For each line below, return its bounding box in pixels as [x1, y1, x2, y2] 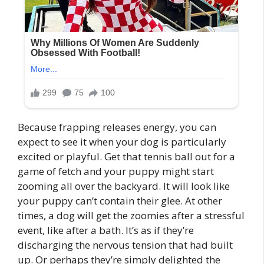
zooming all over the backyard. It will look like [18, 179, 230, 193]
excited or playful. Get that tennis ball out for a [18, 149, 235, 163]
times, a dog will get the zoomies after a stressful [18, 208, 245, 222]
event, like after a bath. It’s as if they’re [18, 223, 194, 237]
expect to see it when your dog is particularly [18, 134, 226, 148]
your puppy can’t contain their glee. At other [18, 193, 222, 207]
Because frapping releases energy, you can [18, 120, 216, 134]
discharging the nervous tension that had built [18, 237, 233, 252]
